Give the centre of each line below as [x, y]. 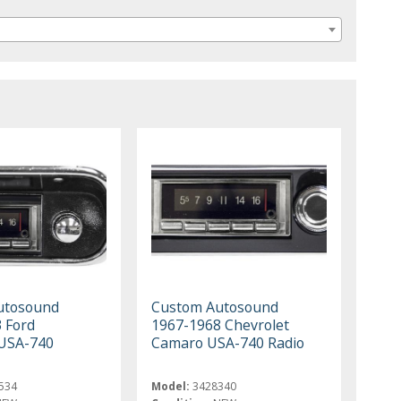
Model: [171, 386]
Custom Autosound [215, 307]
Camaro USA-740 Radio [228, 342]
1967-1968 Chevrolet [221, 324]
